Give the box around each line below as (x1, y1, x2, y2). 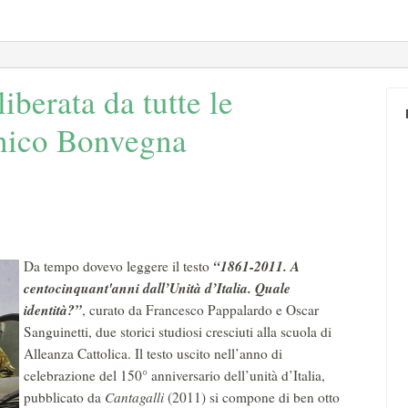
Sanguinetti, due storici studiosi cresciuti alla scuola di (24, 322, 331, 341)
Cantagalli (105, 388, 168, 406)
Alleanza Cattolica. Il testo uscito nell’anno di (24, 344, 282, 362)
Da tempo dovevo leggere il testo (24, 257, 213, 275)
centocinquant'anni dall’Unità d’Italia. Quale (24, 278, 291, 298)
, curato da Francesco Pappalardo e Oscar (82, 301, 319, 319)
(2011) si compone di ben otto (168, 388, 340, 406)
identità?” (24, 300, 82, 320)
